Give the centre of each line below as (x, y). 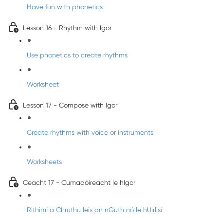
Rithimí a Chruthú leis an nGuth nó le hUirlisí (94, 210)
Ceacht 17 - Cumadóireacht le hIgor (79, 182)
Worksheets (44, 162)
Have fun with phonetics (65, 7)
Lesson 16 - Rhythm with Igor (67, 28)
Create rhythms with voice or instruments (90, 132)
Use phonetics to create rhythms (77, 55)
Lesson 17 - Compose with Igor (70, 105)
